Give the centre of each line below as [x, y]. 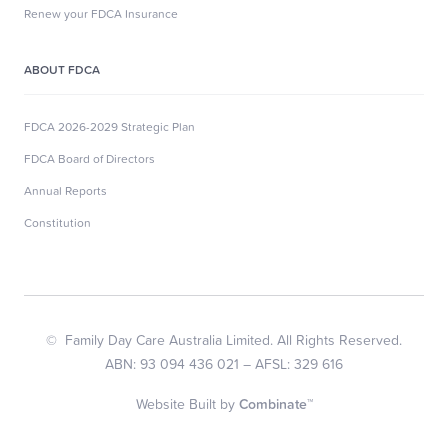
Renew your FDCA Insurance [101, 13]
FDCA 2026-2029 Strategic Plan [109, 126]
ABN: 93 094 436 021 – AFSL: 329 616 [224, 363]
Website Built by [187, 403]
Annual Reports [65, 190]
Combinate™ [275, 403]
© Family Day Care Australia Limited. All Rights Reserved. [224, 339]
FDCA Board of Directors [89, 158]
